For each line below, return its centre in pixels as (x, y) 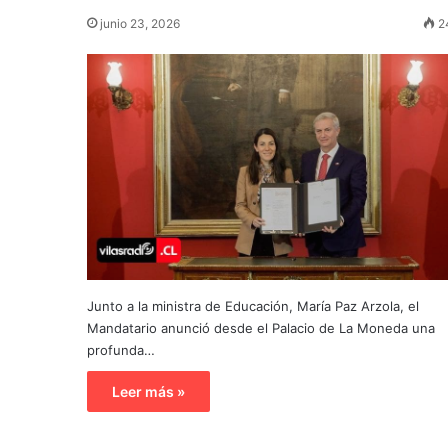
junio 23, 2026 (140, 23)
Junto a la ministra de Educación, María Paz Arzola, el (253, 305)
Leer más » (148, 391)
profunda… (121, 349)
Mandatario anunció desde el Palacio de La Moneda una (261, 327)
